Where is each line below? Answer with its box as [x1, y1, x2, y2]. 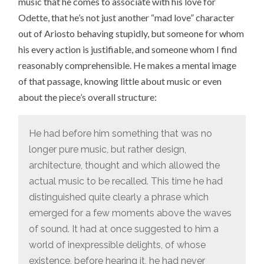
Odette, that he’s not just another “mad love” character [18, 11, 235, 23]
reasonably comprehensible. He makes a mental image [18, 59, 237, 71]
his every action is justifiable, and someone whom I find [18, 43, 237, 55]
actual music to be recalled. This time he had [28, 175, 223, 187]
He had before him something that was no [28, 127, 212, 139]
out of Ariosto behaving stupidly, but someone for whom [18, 27, 245, 39]
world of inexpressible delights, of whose [28, 239, 206, 250]
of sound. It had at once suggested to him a [28, 223, 219, 235]
